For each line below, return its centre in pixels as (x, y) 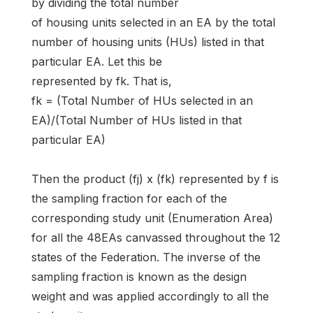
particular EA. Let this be (97, 62)
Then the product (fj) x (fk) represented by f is (155, 179)
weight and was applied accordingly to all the (150, 296)
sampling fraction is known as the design (139, 276)
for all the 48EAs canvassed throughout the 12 (156, 237)
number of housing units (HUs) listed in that (148, 42)
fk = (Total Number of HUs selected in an (142, 101)
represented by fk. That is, (102, 81)
